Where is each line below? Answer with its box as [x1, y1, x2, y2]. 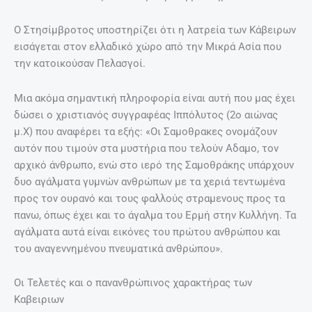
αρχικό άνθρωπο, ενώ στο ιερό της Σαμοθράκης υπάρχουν [14, 158, 294, 171]
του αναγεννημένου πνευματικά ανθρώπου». [14, 242, 223, 255]
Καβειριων [14, 293, 67, 306]
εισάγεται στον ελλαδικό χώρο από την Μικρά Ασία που [14, 40, 281, 54]
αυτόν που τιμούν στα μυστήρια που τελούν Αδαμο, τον [14, 141, 279, 155]
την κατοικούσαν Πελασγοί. [14, 57, 148, 70]
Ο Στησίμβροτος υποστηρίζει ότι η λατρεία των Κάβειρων [14, 24, 296, 37]
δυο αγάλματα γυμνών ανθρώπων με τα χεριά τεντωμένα [14, 175, 285, 188]
